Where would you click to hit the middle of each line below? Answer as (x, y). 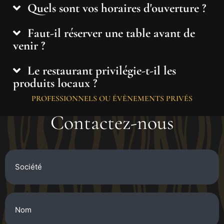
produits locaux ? (55, 83)
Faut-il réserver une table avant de (111, 33)
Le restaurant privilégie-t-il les (101, 70)
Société (19, 153)
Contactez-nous (112, 122)
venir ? (29, 45)
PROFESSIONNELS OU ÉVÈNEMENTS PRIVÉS (112, 98)
